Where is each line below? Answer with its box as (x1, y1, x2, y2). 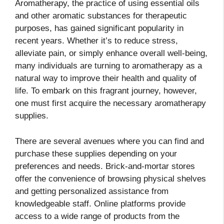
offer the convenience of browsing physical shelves (15, 173, 206, 183)
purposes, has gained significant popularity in (15, 23, 183, 33)
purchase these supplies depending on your (15, 148, 177, 158)
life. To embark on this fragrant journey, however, (15, 86, 197, 96)
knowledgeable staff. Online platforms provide (15, 198, 185, 208)
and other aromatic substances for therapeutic (15, 11, 187, 21)
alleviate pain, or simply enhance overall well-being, (15, 48, 207, 58)
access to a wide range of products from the (15, 211, 179, 221)
